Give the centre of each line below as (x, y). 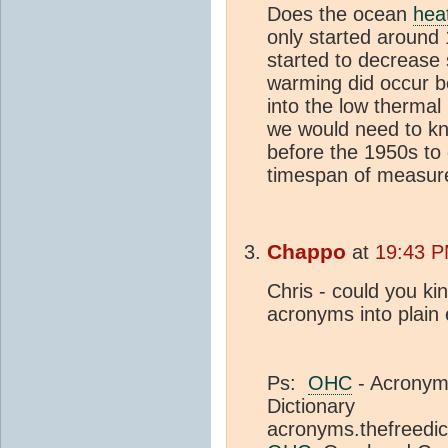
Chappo (306, 252)
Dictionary (311, 406)
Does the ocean (340, 14)
